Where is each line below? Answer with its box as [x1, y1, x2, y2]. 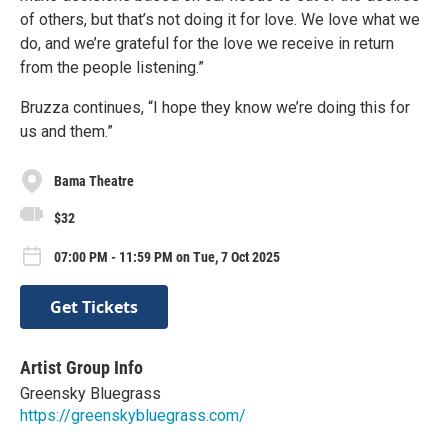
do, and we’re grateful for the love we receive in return [20, 34, 394, 53]
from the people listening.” [20, 58, 204, 77]
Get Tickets [50, 295, 138, 318]
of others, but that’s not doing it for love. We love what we [20, 10, 420, 29]
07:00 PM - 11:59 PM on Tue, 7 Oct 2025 [54, 249, 280, 266]
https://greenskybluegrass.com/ [20, 405, 246, 425]
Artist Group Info [20, 356, 143, 378]
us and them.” [20, 122, 113, 141]
